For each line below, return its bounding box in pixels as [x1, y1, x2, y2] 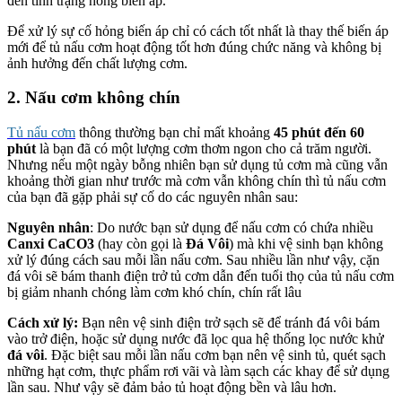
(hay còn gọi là [94, 236, 186, 252]
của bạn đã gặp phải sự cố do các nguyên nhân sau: [7, 189, 298, 205]
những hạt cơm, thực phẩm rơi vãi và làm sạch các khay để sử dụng [7, 363, 389, 380]
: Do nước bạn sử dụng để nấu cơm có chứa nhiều [90, 220, 373, 236]
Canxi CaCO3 [7, 236, 94, 252]
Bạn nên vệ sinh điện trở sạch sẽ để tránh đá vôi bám [78, 315, 380, 331]
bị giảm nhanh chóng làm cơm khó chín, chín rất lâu [7, 284, 301, 301]
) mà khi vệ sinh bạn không [229, 236, 383, 252]
